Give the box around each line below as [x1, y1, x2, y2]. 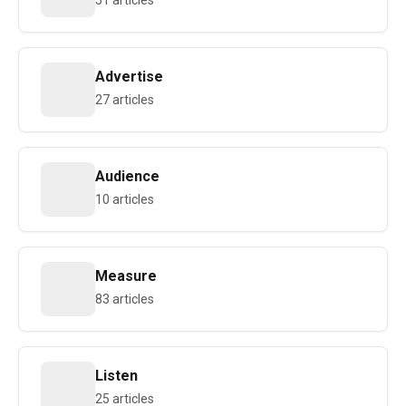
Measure [95, 267, 157, 285]
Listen [95, 367, 138, 384]
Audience [95, 168, 159, 185]
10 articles [95, 192, 154, 207]
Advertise [95, 68, 163, 85]
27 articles [95, 92, 154, 107]
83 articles [95, 292, 154, 306]
